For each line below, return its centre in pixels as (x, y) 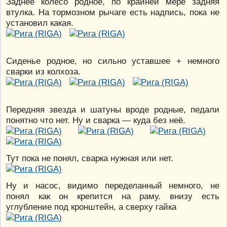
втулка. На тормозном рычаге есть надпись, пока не (113, 12)
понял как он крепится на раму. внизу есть (113, 196)
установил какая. (40, 23)
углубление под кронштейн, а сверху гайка (91, 206)
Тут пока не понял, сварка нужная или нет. (90, 158)
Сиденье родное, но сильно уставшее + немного (113, 61)
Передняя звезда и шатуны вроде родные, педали (113, 109)
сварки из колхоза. (43, 71)
